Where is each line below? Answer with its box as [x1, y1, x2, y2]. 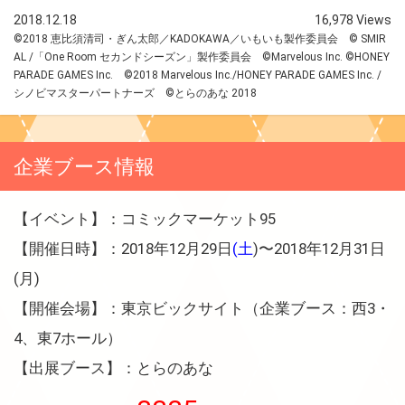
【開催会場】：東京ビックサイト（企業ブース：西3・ [14, 298, 391, 317]
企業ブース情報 [14, 154, 155, 178]
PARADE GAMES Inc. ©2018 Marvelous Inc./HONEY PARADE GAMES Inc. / [14, 68, 381, 81]
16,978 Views [315, 12, 391, 27]
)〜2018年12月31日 [253, 239, 385, 258]
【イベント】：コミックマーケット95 [14, 209, 276, 228]
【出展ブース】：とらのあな [14, 358, 213, 377]
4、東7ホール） [14, 328, 122, 347]
